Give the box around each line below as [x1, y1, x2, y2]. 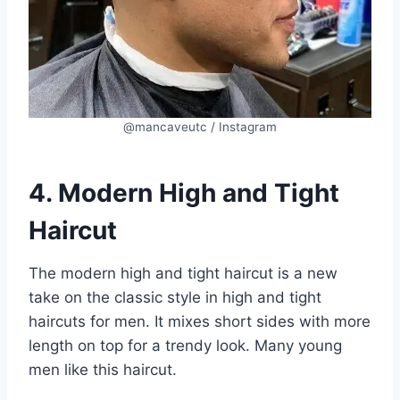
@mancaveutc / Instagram [123, 119, 277, 134]
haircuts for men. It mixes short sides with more [29, 312, 371, 330]
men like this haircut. [29, 360, 177, 379]
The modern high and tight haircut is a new [29, 263, 337, 282]
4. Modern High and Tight [29, 177, 339, 208]
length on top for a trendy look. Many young [29, 336, 342, 354]
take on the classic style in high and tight [29, 287, 321, 306]
